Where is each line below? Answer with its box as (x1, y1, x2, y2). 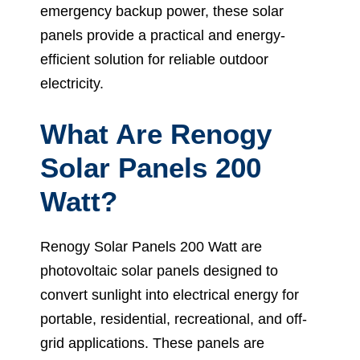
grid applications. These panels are (40, 334, 264, 351)
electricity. (40, 75, 104, 92)
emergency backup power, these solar (40, 2, 284, 19)
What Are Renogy (40, 117, 272, 149)
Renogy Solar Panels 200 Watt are (40, 238, 262, 255)
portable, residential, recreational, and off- (40, 310, 307, 327)
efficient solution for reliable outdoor (40, 51, 268, 67)
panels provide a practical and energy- (40, 27, 285, 43)
